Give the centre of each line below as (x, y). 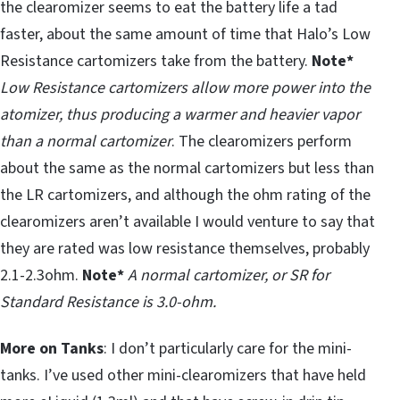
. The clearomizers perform (262, 142)
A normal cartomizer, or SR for (229, 276)
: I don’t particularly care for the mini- (228, 349)
